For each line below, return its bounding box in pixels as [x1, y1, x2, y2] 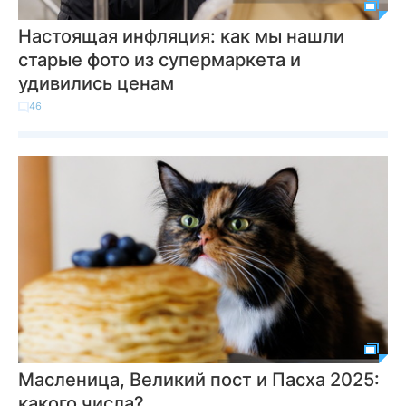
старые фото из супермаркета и [18, 49, 301, 71]
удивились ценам [18, 72, 174, 94]
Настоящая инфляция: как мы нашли [18, 25, 344, 47]
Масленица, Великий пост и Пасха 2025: [18, 369, 380, 391]
